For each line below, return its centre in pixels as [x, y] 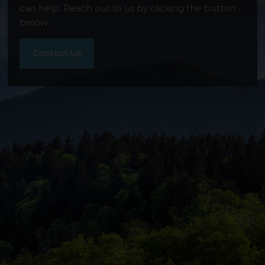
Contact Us [57, 53]
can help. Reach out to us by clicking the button [128, 8]
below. [35, 22]
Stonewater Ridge [132, 23]
